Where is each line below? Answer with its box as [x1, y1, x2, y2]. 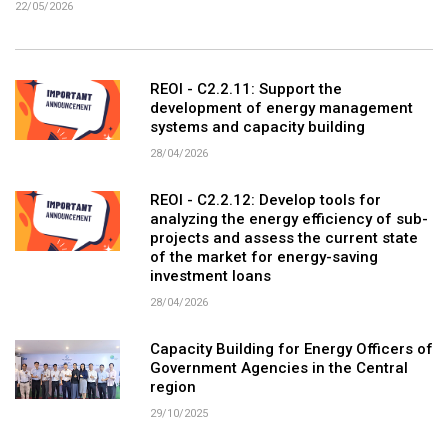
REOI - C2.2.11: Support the [149, 81, 342, 100]
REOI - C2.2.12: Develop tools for [149, 192, 381, 211]
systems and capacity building [149, 119, 365, 138]
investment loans [149, 268, 271, 287]
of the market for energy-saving [149, 249, 378, 268]
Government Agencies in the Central [149, 360, 408, 379]
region [149, 379, 196, 398]
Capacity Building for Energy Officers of [149, 341, 433, 360]
